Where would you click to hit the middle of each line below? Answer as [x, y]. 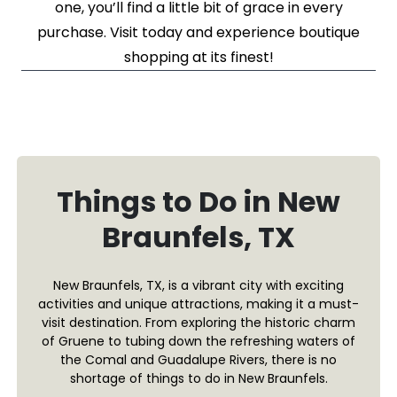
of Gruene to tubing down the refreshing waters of [198, 342]
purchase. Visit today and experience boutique [198, 33]
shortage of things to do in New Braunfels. [198, 379]
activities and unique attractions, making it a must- [198, 304]
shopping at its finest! [198, 58]
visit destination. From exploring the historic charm [198, 323]
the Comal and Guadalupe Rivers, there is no [198, 360]
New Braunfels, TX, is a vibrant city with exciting [198, 286]
